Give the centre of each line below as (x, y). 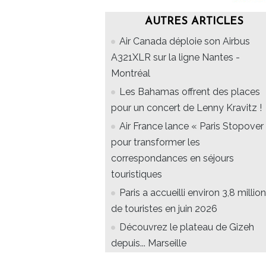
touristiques (137, 175)
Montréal (131, 74)
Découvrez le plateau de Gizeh (187, 227)
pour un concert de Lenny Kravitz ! (186, 108)
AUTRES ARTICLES (194, 22)
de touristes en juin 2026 (164, 209)
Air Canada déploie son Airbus (185, 42)
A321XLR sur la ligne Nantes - (175, 58)
